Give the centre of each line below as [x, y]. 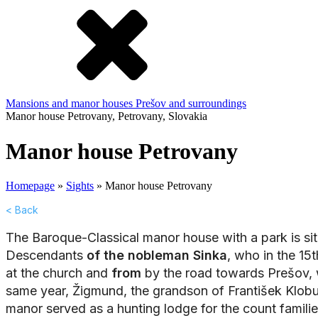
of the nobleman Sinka [157, 256]
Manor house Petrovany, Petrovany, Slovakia [106, 116]
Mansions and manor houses [71, 104]
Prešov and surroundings [191, 104]
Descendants [46, 256]
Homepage [30, 186]
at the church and [59, 273]
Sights [80, 186]
